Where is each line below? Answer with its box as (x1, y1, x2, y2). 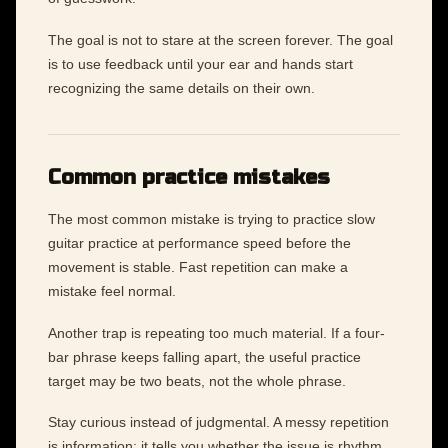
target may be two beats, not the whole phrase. (48, 372, 346, 389)
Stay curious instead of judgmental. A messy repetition (48, 414, 389, 431)
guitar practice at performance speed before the (48, 235, 351, 252)
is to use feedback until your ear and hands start (48, 55, 353, 72)
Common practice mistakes (48, 164, 330, 190)
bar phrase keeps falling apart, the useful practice (48, 348, 361, 365)
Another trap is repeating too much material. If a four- (48, 324, 385, 341)
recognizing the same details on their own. (48, 79, 315, 96)
